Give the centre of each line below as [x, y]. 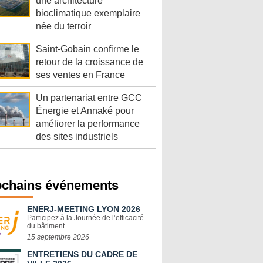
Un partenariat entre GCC [89, 98]
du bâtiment [46, 226]
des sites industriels [77, 137]
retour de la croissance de [90, 62]
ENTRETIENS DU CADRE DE [82, 254]
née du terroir [63, 26]
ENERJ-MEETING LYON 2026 [84, 209]
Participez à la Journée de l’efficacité [85, 218]
